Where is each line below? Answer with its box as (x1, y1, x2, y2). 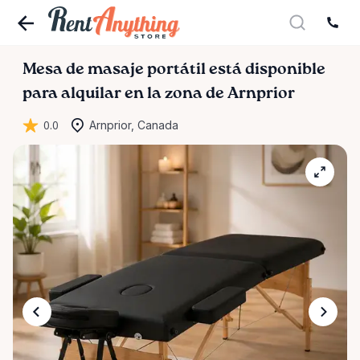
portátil (147, 62, 206, 78)
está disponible (206, 62, 325, 78)
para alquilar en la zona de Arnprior (22, 86, 295, 102)
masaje (88, 62, 144, 78)
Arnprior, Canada (89, 118, 178, 132)
